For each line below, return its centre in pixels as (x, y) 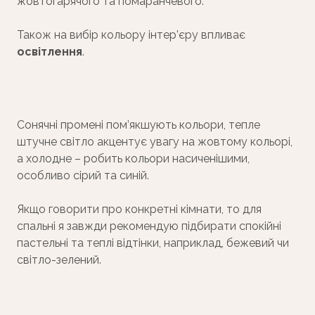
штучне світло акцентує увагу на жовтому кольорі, (155, 142)
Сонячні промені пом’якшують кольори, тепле (139, 125)
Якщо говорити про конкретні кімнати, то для (139, 210)
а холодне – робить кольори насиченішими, (133, 159)
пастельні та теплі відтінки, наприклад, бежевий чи (153, 243)
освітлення (50, 52)
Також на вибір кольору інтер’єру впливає (131, 35)
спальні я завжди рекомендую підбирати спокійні (149, 226)
